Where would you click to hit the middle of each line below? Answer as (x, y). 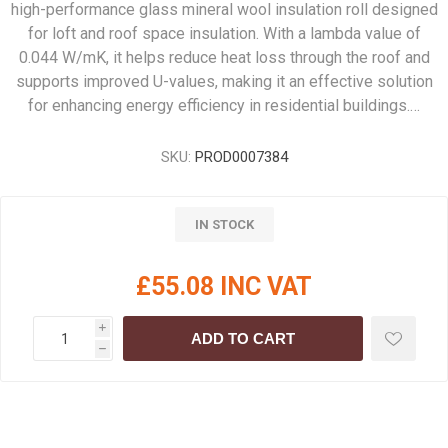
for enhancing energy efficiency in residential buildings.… (224, 105)
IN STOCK (224, 224)
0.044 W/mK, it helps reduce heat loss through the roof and (224, 57)
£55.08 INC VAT (224, 286)
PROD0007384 (241, 157)
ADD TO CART (242, 338)
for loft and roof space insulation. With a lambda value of (224, 33)
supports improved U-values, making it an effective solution (224, 81)
